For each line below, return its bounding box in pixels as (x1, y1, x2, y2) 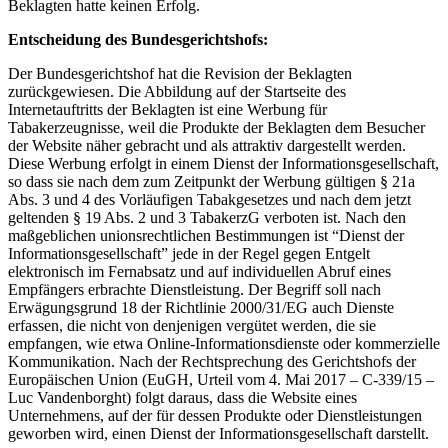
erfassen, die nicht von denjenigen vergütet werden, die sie (8, 317, 376, 335)
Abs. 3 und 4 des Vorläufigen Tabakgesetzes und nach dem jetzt (8, 191, 411, 209)
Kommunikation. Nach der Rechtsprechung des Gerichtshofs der (8, 353, 416, 371)
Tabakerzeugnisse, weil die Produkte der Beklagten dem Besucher (8, 119, 425, 137)
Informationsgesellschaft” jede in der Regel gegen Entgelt (8, 245, 370, 263)
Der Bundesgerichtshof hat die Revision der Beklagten (8, 65, 352, 83)
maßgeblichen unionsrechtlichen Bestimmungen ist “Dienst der (8, 227, 404, 245)
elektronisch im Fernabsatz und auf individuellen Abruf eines (8, 263, 391, 281)
